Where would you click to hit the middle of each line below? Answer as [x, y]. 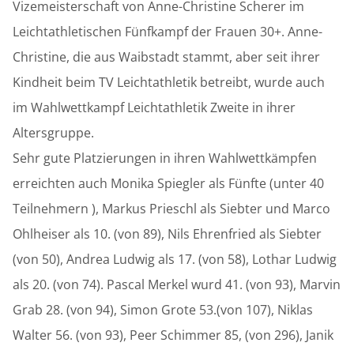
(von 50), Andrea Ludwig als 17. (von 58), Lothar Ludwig [175, 259]
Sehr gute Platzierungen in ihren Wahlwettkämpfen [165, 158]
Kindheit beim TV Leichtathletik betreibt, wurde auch [169, 82]
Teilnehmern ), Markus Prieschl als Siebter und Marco [171, 208]
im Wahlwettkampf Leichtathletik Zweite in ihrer [154, 107]
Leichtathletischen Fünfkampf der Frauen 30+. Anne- [168, 31]
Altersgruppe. [53, 132]
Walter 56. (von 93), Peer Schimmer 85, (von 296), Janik [173, 335]
